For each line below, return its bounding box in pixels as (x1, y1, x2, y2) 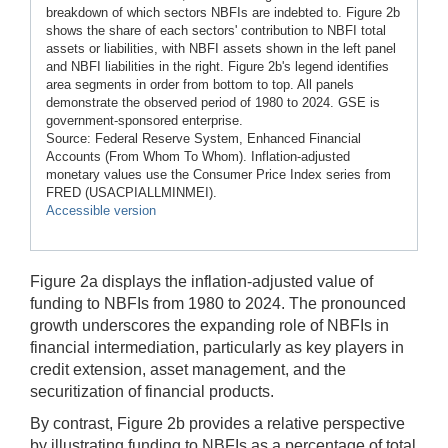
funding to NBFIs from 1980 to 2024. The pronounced (30, 295, 406, 313)
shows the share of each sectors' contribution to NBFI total (46, 23, 386, 39)
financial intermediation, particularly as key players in (30, 339, 404, 357)
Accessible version (46, 203, 156, 219)
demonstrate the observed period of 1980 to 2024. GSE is (46, 95, 380, 111)
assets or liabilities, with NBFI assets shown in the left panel (46, 41, 396, 57)
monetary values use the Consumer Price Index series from (46, 167, 391, 183)
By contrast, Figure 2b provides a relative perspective (30, 415, 405, 433)
